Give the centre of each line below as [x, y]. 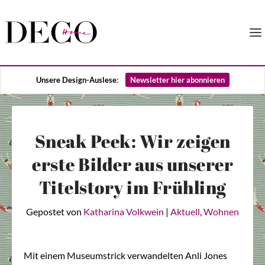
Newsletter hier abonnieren [177, 80]
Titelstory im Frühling [132, 187]
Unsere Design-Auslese [76, 80]
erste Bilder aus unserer [132, 164]
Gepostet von [55, 211]
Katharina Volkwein [124, 211]
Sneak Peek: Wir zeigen [132, 141]
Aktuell [185, 211]
